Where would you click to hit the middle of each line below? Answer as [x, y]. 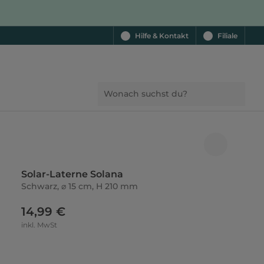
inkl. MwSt [39, 225]
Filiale [227, 36]
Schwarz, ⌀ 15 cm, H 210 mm [80, 186]
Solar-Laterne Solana [72, 174]
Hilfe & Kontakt [162, 36]
